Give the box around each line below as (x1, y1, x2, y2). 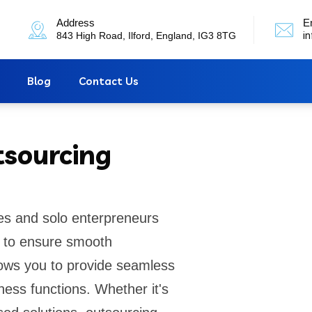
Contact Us (79, 75, 139, 88)
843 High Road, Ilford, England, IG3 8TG (56, 29, 236, 41)
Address (56, 16, 95, 29)
